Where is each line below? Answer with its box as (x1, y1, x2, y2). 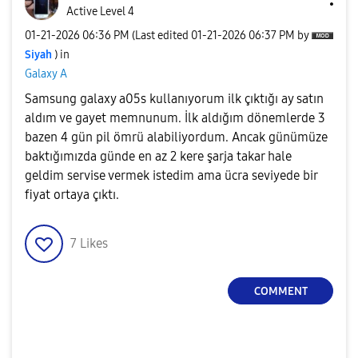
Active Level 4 (66, 5, 134, 18)
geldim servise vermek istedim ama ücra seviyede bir (25, 168, 317, 183)
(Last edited (132, 28, 191, 42)
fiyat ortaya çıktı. (25, 187, 119, 202)
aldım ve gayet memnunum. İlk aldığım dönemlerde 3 (25, 110, 325, 125)
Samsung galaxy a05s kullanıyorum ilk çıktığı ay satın (25, 91, 324, 106)
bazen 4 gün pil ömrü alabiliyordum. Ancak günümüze (25, 129, 328, 145)
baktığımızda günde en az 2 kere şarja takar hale (25, 149, 292, 164)
